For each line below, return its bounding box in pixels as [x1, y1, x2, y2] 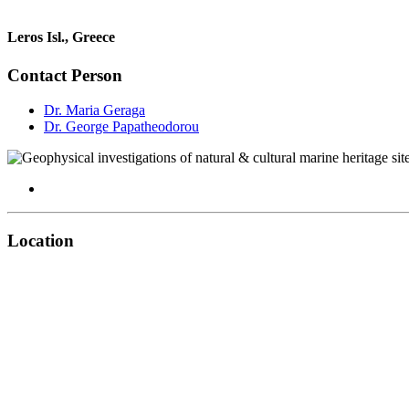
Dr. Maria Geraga [44, 102, 145, 119]
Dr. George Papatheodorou [44, 119, 199, 135]
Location [7, 231, 74, 251]
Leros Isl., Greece [7, 29, 115, 46]
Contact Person [7, 65, 122, 85]
